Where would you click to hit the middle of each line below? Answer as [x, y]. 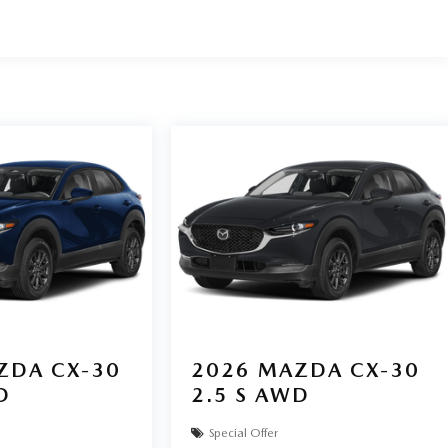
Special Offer [244, 433]
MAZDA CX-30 [339, 369]
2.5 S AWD [251, 394]
